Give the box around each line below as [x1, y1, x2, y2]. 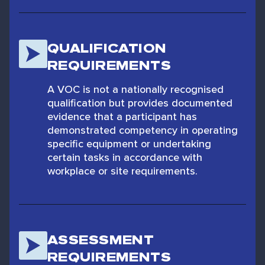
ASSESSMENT [47, 231, 154, 249]
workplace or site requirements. [47, 163, 198, 178]
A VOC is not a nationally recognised [47, 82, 224, 96]
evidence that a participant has [47, 109, 197, 124]
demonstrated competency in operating [47, 122, 238, 137]
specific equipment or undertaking [47, 136, 211, 151]
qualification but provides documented [47, 95, 232, 110]
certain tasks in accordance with [47, 150, 202, 164]
